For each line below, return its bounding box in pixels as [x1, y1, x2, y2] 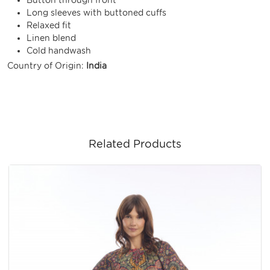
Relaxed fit [27, 20, 71, 30]
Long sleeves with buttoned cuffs [27, 7, 166, 17]
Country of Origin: [7, 60, 86, 71]
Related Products [89, 137, 181, 150]
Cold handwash [27, 45, 91, 55]
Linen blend [27, 33, 76, 43]
